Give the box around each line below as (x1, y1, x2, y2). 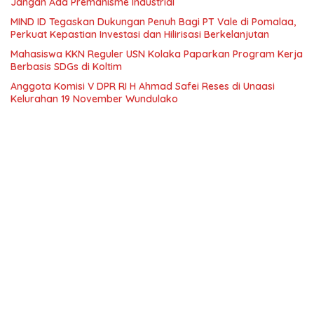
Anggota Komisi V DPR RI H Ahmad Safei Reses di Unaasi (11, 79, 275, 93)
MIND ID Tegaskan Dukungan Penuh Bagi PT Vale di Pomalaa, (11, 15, 296, 28)
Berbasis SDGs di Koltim (11, 60, 122, 73)
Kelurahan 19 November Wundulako (11, 92, 178, 105)
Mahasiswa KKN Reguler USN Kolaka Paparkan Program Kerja (11, 47, 303, 60)
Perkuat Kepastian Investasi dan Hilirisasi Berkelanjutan (11, 27, 269, 41)
